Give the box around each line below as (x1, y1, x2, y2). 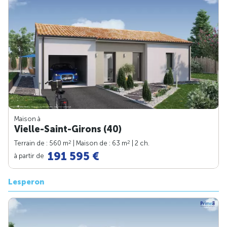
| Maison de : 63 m (71, 139, 127, 147)
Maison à (14, 115, 41, 123)
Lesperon (8, 177, 44, 186)
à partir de (14, 152, 46, 160)
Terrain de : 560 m (14, 139, 68, 147)
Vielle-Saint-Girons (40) (14, 123, 122, 135)
